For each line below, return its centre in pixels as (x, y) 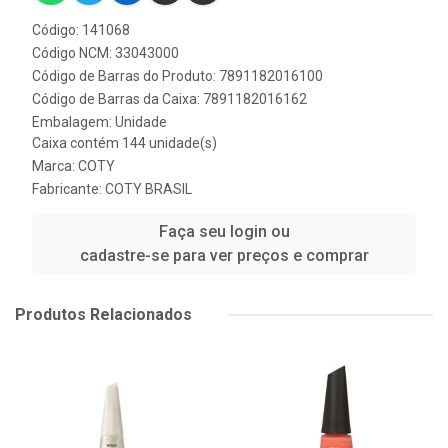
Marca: (55, 166)
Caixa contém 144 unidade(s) (124, 143)
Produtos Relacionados (103, 314)
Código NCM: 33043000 (105, 53)
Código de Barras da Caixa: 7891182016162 (169, 99)
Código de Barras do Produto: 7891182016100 (177, 76)
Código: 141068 (81, 30)
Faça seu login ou (224, 231)
